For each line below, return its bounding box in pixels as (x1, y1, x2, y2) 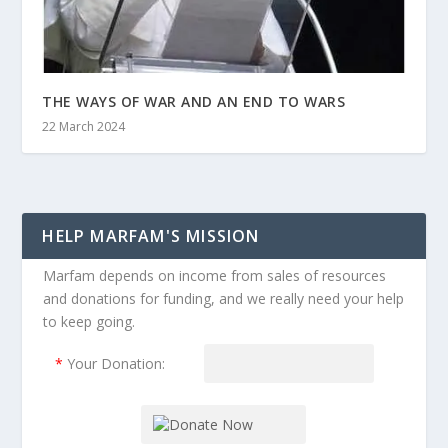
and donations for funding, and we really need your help (42, 288, 404, 308)
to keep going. (42, 311, 135, 331)
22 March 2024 (42, 117, 126, 135)
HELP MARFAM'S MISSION (42, 224, 260, 247)
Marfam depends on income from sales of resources (42, 265, 386, 285)
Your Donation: (62, 353, 173, 373)
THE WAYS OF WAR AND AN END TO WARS (42, 91, 346, 111)
